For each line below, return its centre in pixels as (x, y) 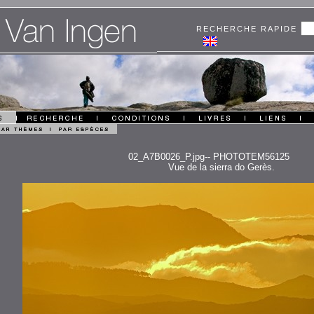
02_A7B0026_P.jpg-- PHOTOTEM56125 (209, 157)
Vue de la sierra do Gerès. (221, 167)
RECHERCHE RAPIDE (248, 29)
